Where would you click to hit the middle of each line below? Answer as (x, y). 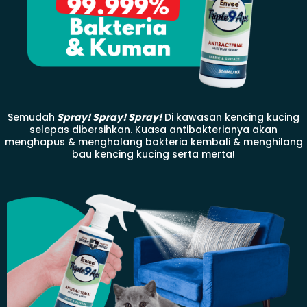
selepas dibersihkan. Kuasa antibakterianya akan (153, 130)
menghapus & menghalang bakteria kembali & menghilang (153, 142)
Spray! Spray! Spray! (108, 118)
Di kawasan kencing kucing (231, 118)
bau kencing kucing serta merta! (153, 155)
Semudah (31, 118)
